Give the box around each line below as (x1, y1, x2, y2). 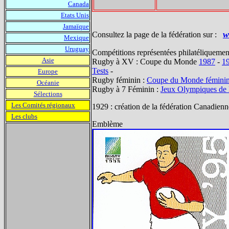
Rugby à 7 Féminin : (92, 85, 161, 94)
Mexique (64, 34, 89, 41)
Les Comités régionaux (11, 101, 75, 109)
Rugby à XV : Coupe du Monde (92, 57, 199, 66)
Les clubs (11, 112, 37, 120)
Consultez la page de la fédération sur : (92, 30, 223, 39)
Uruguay (65, 45, 89, 53)
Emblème (92, 120, 123, 128)
